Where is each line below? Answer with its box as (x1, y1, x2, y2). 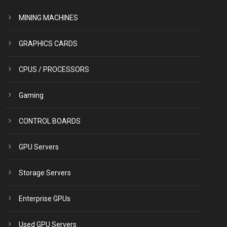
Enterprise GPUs (19, 195, 71, 203)
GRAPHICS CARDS (19, 40, 78, 48)
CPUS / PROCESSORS (19, 65, 90, 73)
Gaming (19, 91, 44, 99)
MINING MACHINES (19, 14, 79, 22)
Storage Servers (19, 169, 71, 177)
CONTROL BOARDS (19, 117, 81, 125)
